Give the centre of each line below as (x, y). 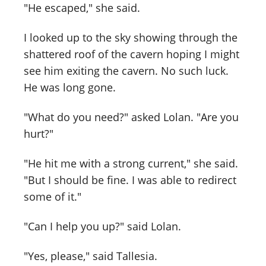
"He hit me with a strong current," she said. (131, 163)
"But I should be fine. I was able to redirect (130, 180)
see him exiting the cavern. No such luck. (126, 71)
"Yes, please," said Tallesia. (91, 256)
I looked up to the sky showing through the (131, 38)
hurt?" (39, 134)
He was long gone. (70, 88)
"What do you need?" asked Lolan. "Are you (131, 117)
